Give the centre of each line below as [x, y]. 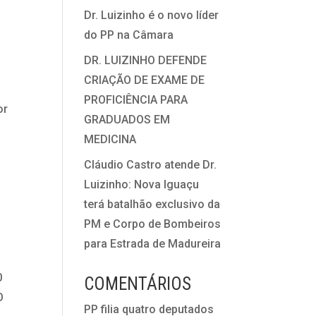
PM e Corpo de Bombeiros [153, 224]
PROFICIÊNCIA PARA [136, 100]
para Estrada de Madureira [153, 244]
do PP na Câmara [129, 35]
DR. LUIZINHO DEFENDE [146, 60]
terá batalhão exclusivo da [152, 204]
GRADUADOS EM [127, 120]
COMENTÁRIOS [138, 284]
